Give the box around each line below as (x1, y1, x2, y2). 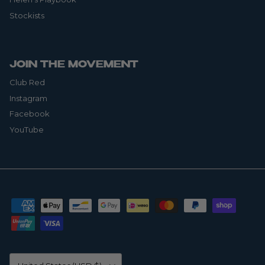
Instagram (9, 93, 47, 103)
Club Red (9, 77, 45, 88)
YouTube (9, 124, 44, 134)
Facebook (9, 109, 50, 119)
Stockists (9, 10, 44, 20)
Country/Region (9, 253, 56, 261)
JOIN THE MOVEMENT (9, 61, 138, 70)
